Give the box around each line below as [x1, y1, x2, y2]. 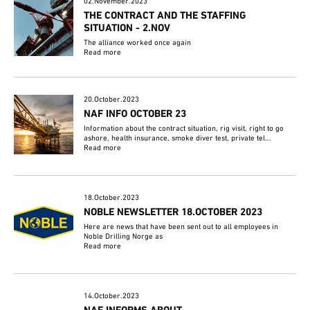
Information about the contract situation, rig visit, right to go [84, 123, 284, 134]
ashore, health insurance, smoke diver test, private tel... [84, 133, 272, 143]
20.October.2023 [84, 94, 140, 104]
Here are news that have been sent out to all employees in [84, 221, 279, 232]
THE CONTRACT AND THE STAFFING [84, 9, 246, 22]
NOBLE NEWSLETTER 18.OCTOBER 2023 [84, 206, 263, 219]
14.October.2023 [84, 291, 140, 301]
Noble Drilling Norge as [84, 231, 163, 241]
